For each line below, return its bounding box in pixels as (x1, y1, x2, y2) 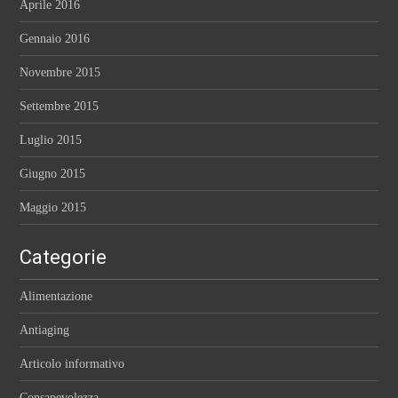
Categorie (20, 246, 107, 269)
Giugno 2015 (20, 167, 86, 181)
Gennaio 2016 (20, 32, 91, 46)
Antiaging (20, 323, 70, 338)
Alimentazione (20, 290, 93, 304)
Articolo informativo (20, 357, 125, 371)
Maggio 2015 (20, 201, 87, 215)
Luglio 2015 (20, 133, 83, 147)
